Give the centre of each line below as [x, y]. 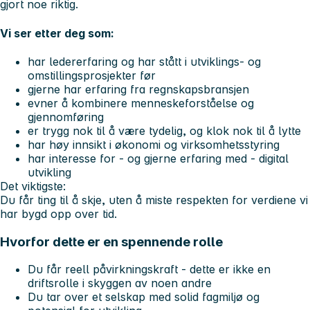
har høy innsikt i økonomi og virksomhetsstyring [154, 144]
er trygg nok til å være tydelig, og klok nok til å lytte [164, 130]
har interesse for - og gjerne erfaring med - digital [158, 158]
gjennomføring [66, 117]
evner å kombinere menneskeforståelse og [141, 103]
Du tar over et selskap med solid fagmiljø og [144, 297]
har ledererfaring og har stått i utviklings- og [144, 61]
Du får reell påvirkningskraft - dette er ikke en [149, 270]
